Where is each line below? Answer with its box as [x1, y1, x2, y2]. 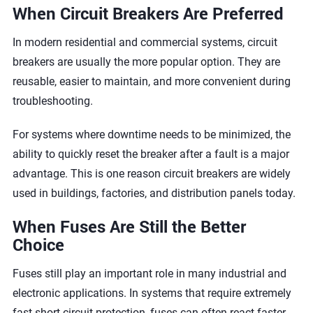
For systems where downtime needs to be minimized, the [12, 128, 291, 141]
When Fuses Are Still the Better [12, 215, 246, 238]
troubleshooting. [12, 94, 93, 108]
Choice [12, 233, 64, 256]
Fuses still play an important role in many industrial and [12, 267, 286, 280]
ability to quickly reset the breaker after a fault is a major [12, 147, 289, 161]
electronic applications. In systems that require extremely [12, 286, 291, 300]
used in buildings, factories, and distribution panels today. [12, 187, 296, 200]
